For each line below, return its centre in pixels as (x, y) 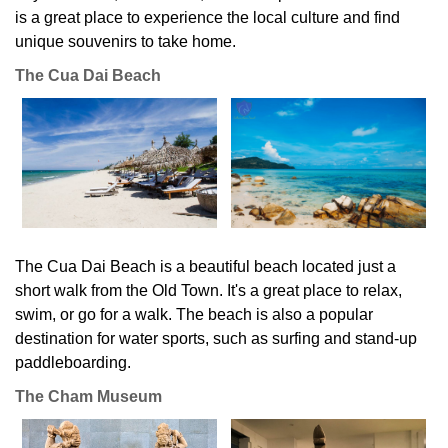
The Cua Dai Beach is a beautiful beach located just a (205, 266)
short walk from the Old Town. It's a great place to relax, (208, 290)
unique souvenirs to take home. (125, 41)
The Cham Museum (88, 396)
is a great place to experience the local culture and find (207, 17)
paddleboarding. (73, 362)
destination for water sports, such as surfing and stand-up (216, 338)
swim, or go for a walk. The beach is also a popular (194, 314)
